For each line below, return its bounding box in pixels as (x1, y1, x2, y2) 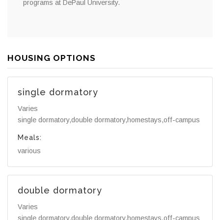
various (18, 147, 41, 155)
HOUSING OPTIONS (7, 53, 96, 63)
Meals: (18, 134, 42, 142)
